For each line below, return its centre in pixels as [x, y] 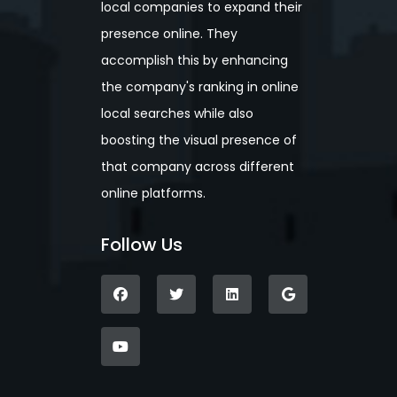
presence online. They [169, 33]
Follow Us [142, 244]
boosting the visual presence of [199, 140]
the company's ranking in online [200, 86]
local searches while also [177, 113]
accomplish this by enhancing [195, 60]
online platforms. [153, 193]
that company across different [198, 166]
